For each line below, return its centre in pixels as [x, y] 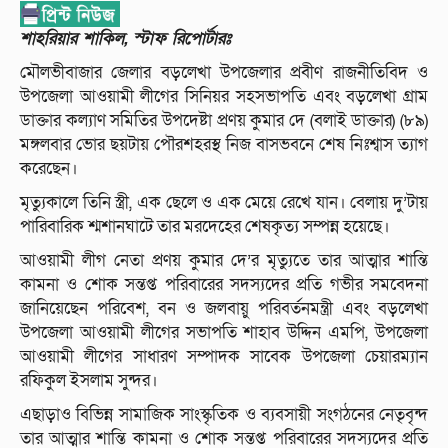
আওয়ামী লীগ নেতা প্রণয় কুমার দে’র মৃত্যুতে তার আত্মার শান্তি [224, 261]
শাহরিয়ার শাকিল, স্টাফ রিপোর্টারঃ [125, 39]
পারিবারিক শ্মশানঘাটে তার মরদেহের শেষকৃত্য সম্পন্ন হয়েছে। [205, 227]
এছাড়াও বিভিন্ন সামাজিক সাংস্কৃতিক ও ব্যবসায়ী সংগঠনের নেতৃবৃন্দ [224, 415]
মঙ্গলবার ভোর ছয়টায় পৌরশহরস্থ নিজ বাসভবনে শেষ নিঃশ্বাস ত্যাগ [224, 145]
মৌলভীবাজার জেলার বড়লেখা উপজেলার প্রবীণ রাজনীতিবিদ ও [224, 73]
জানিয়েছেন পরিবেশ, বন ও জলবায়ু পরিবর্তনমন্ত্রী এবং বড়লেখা [224, 309]
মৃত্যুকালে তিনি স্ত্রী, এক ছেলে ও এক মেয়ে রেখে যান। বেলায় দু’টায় [224, 203]
